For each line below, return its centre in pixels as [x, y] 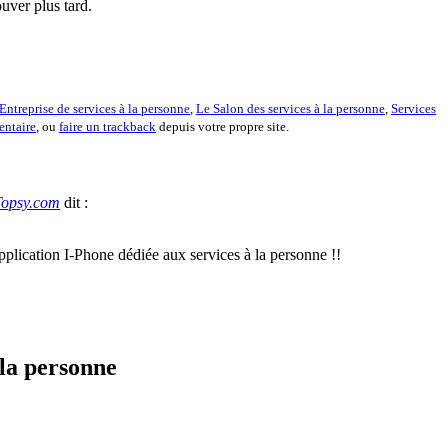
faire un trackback [107, 126]
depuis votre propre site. [222, 126]
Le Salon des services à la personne [290, 108]
